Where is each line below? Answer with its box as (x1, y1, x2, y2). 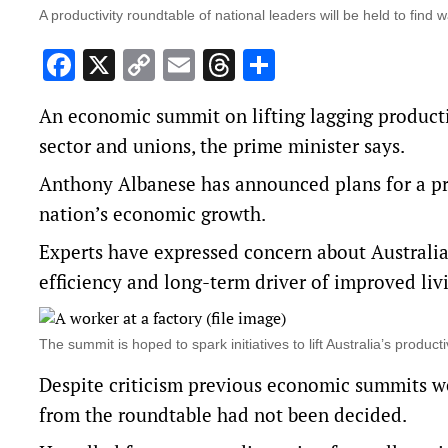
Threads (235, 44, 350, 87)
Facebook (75, 44, 208, 87)
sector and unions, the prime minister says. (39, 133, 405, 159)
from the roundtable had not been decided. (39, 402, 407, 428)
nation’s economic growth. (39, 201, 266, 227)
